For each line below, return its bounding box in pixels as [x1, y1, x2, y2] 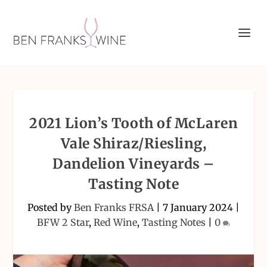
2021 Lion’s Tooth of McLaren [29, 114, 238, 132]
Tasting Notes [142, 216, 206, 228]
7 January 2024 [163, 201, 233, 213]
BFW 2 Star [37, 216, 89, 228]
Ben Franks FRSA [74, 201, 154, 213]
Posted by [27, 201, 74, 213]
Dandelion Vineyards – [52, 155, 215, 172]
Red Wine [94, 216, 137, 228]
